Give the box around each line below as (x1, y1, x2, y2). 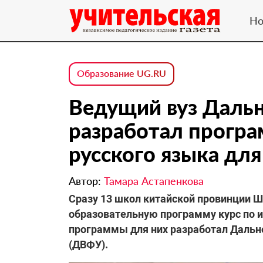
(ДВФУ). (69, 238, 108, 251)
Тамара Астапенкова (104, 174, 204, 187)
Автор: (69, 174, 104, 187)
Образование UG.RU (77, 68, 166, 79)
